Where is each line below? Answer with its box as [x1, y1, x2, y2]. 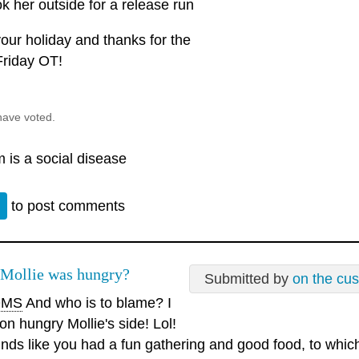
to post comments [7, 197, 125, 214]
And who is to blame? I [22, 295, 171, 312]
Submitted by [204, 270, 292, 287]
